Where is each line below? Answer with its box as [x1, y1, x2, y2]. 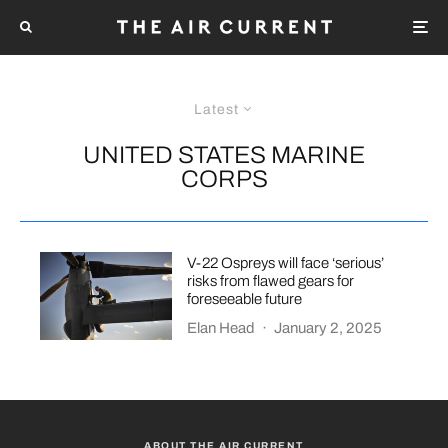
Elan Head [187, 320, 256, 337]
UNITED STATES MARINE [83, 141, 365, 168]
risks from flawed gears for [187, 273, 355, 290]
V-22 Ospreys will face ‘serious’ [187, 255, 385, 272]
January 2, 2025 [274, 320, 383, 337]
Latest [194, 101, 239, 117]
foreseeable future [187, 291, 303, 308]
